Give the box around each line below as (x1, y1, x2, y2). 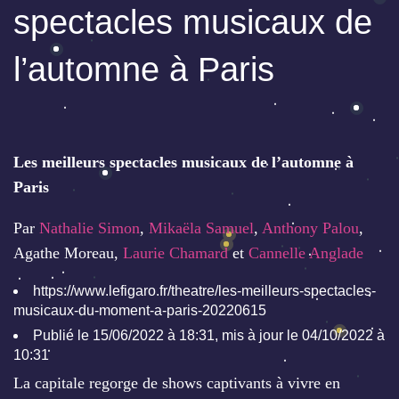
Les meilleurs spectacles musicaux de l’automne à (13, 153, 354, 172)
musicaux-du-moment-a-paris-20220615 (13, 303, 266, 319)
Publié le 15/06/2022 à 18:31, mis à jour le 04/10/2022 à (33, 328, 385, 344)
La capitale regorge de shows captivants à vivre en (13, 374, 340, 393)
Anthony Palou (262, 219, 359, 238)
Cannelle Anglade (248, 244, 363, 263)
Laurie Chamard (123, 244, 228, 263)
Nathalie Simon (39, 219, 140, 238)
